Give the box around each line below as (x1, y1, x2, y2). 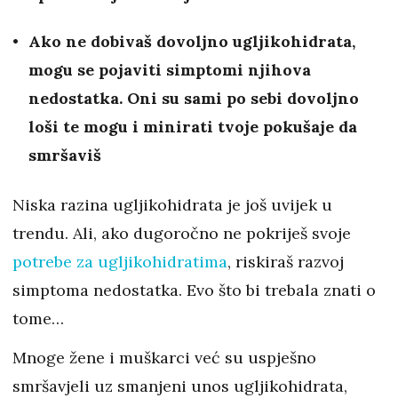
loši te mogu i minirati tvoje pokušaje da (28, 116, 357, 138)
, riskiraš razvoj (227, 251, 344, 273)
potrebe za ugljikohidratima (12, 251, 227, 273)
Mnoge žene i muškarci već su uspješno (12, 347, 316, 369)
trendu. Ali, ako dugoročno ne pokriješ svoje (12, 223, 351, 244)
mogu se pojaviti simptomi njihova (28, 60, 311, 81)
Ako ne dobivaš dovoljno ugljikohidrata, (28, 31, 355, 52)
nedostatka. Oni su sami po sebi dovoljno (28, 88, 359, 109)
